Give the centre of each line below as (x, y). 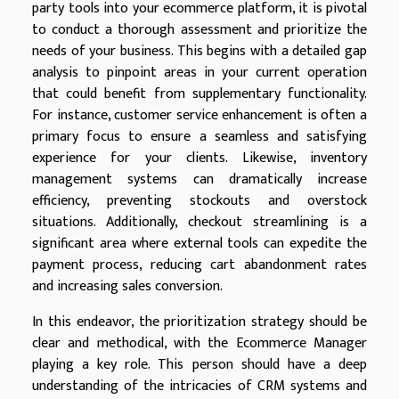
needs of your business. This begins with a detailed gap (199, 52)
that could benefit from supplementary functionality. (199, 94)
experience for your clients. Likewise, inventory (199, 159)
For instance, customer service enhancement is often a (199, 116)
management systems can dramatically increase (199, 180)
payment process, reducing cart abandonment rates (199, 265)
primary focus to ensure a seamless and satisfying (199, 137)
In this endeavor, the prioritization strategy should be (199, 322)
